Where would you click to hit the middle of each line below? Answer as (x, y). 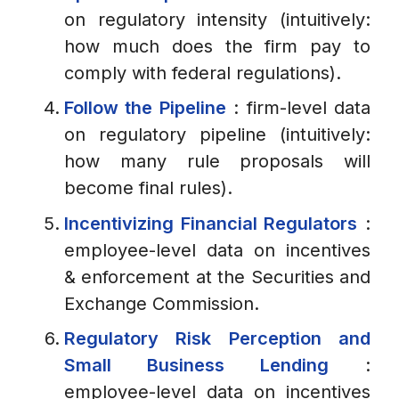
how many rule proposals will (217, 162)
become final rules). (148, 188)
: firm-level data (302, 108)
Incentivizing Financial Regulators (211, 223)
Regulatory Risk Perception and (217, 339)
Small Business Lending (196, 366)
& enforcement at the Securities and (217, 277)
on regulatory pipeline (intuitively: (217, 135)
